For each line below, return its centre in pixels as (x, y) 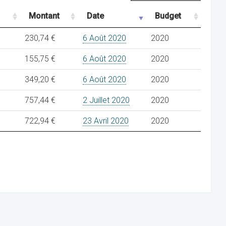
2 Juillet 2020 (106, 100)
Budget (168, 16)
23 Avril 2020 (106, 121)
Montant (44, 16)
